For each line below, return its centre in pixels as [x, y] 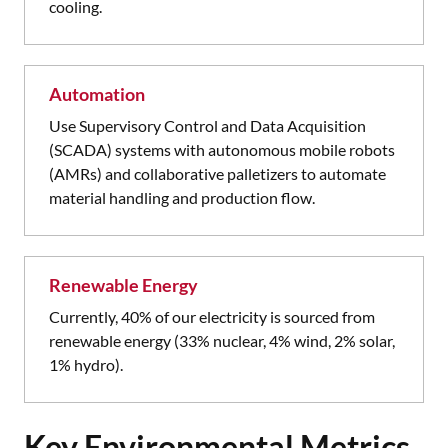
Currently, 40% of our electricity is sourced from [212, 316]
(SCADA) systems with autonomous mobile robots [222, 149]
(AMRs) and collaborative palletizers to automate [217, 173]
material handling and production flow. [182, 197]
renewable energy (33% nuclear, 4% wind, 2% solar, [222, 340]
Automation [97, 94]
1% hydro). [86, 364]
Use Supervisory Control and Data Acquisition [207, 125]
